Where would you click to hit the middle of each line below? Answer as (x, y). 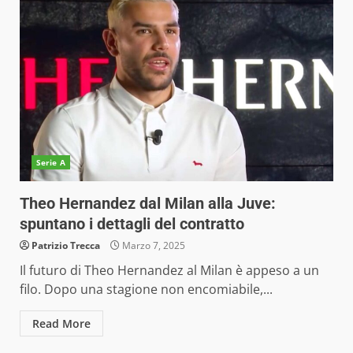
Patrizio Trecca (66, 245)
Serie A (51, 162)
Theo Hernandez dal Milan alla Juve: (148, 203)
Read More (61, 323)
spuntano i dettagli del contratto (132, 224)
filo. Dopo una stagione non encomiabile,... (146, 289)
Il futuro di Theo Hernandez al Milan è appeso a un (169, 270)
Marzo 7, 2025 (152, 245)
